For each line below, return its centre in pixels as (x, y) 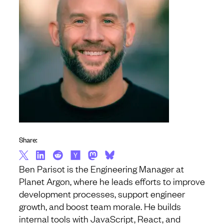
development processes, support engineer (102, 194)
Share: (28, 139)
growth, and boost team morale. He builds (100, 206)
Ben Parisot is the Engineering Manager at (101, 169)
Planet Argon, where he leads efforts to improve (112, 181)
